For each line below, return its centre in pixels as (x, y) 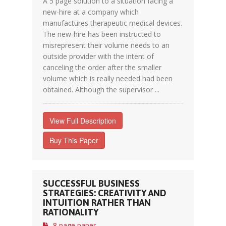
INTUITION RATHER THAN (97, 203)
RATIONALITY (71, 212)
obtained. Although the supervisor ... (101, 90)
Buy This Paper (74, 140)
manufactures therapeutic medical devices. (112, 23)
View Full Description (83, 121)
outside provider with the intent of (98, 56)
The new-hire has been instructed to (102, 34)
